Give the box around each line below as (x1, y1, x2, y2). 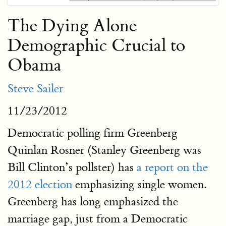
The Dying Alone (8, 15, 137, 37)
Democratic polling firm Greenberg (8, 126, 178, 140)
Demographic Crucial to (8, 35, 185, 56)
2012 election (8, 177, 72, 192)
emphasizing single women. (72, 177, 206, 192)
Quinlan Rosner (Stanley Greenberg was (8, 143, 201, 157)
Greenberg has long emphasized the (8, 194, 178, 209)
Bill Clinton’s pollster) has (8, 160, 137, 175)
